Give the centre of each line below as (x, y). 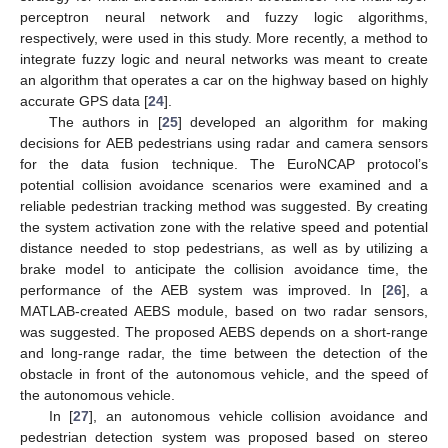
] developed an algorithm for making (303, 121)
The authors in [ (105, 121)
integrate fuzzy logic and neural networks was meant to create (224, 58)
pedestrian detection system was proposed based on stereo (224, 436)
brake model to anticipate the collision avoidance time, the (224, 268)
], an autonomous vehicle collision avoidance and (259, 415)
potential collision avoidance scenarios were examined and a (224, 184)
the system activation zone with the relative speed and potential (224, 226)
